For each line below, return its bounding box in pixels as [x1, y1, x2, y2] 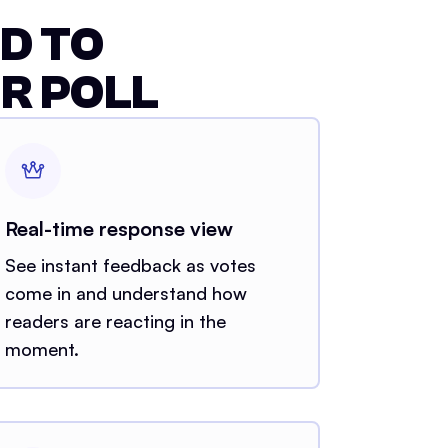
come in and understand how [4, 281, 247, 304]
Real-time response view [4, 215, 233, 241]
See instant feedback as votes [4, 253, 256, 276]
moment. [4, 337, 79, 360]
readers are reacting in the [4, 309, 226, 332]
